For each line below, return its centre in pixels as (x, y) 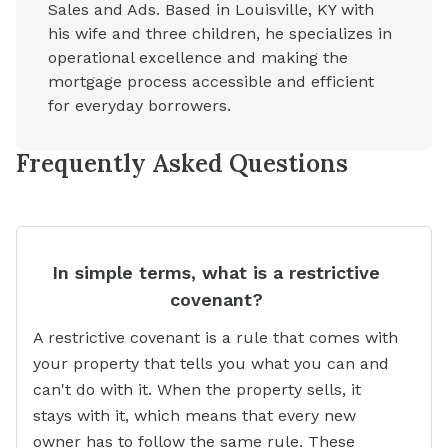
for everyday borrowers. (139, 105)
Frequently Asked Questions (182, 163)
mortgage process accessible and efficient (211, 81)
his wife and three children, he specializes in (220, 33)
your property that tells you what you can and (211, 363)
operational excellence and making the (198, 57)
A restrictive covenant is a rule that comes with (215, 337)
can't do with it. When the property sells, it (197, 389)
